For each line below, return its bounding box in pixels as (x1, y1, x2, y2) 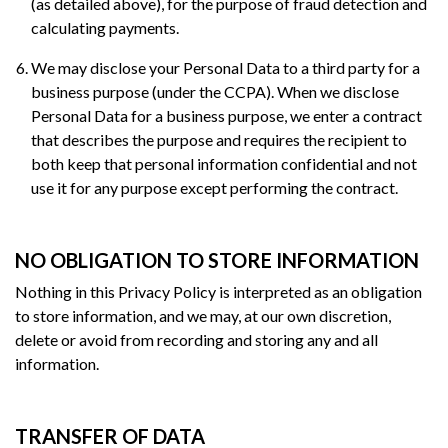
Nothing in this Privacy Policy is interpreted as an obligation (15, 281, 422, 301)
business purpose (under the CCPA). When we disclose (31, 81, 399, 101)
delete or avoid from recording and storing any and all (15, 329, 378, 349)
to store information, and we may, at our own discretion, (15, 305, 391, 325)
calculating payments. (31, 17, 179, 37)
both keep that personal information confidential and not (31, 153, 417, 173)
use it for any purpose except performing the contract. (31, 177, 398, 197)
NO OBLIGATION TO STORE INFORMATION (15, 247, 419, 272)
